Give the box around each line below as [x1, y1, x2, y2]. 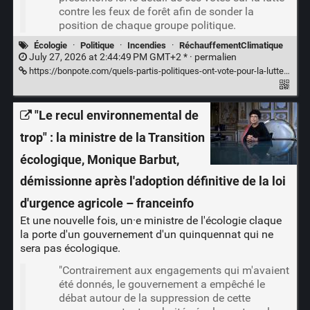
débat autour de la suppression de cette [58, 291, 250, 305]
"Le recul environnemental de [34, 108, 199, 124]
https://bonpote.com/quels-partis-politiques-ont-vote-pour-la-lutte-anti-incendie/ [26, 65, 284, 76]
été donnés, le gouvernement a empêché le [58, 277, 265, 291]
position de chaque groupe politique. [58, 19, 236, 33]
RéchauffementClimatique [179, 39, 284, 51]
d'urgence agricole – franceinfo [19, 196, 194, 212]
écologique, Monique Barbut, [19, 152, 179, 167]
